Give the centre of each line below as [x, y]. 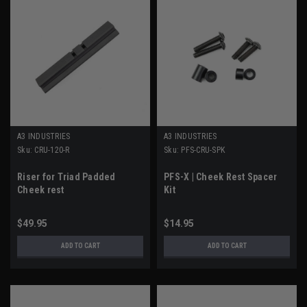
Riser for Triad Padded [66, 177]
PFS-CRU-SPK [203, 150]
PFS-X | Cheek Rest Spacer [221, 177]
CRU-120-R [52, 150]
